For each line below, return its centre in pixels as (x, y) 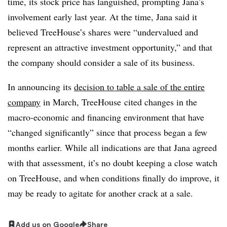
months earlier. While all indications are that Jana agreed (112, 147)
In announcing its (41, 86)
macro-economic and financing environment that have (106, 117)
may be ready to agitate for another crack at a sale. (100, 193)
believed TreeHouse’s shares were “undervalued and (103, 32)
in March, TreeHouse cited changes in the (119, 102)
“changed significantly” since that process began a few (107, 132)
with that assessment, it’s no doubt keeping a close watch (112, 162)
